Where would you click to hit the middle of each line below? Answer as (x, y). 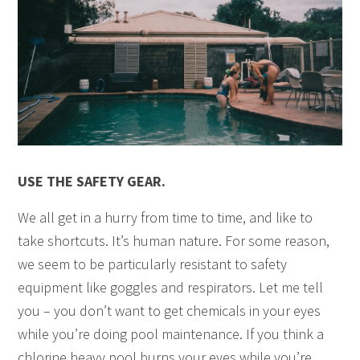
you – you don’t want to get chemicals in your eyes (170, 310)
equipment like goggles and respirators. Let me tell (171, 287)
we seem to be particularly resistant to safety (153, 264)
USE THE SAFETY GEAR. (92, 181)
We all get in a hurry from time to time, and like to (166, 217)
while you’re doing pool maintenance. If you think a (171, 333)
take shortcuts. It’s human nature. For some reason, (174, 240)
